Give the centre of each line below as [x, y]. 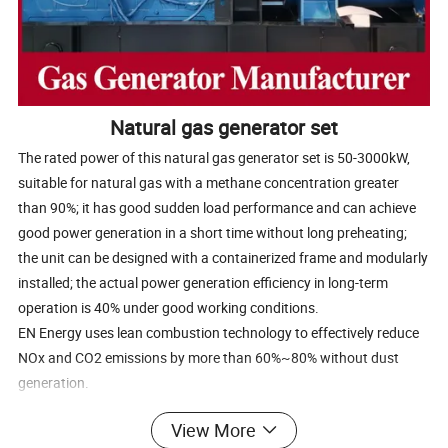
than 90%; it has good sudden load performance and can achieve [217, 207]
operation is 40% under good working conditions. [169, 307]
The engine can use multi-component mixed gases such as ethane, [222, 407]
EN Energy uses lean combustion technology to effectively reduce [219, 332]
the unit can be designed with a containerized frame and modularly [223, 257]
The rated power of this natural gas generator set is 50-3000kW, [214, 157]
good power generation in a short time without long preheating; [213, 232]
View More [213, 430]
